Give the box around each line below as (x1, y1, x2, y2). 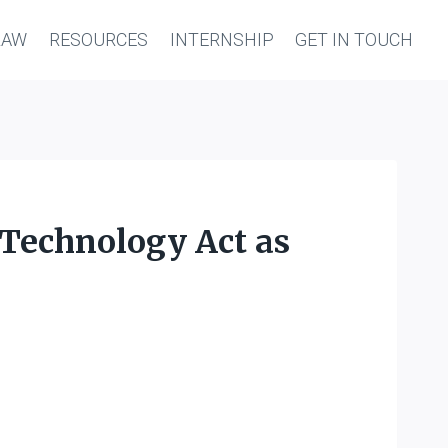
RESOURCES (49, 29, 149, 50)
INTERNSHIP (169, 29, 274, 50)
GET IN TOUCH (295, 29, 414, 50)
